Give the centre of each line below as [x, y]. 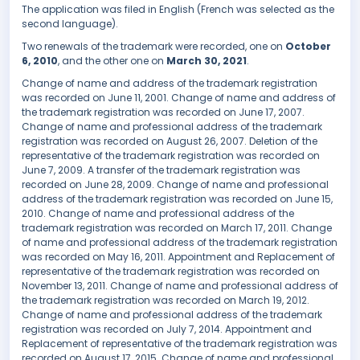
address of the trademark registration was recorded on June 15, [177, 199]
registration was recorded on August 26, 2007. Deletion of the [170, 141]
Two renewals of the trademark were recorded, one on [153, 47]
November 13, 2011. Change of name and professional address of [180, 286]
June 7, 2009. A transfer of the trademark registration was [161, 170]
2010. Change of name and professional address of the [158, 214]
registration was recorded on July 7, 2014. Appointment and [167, 329]
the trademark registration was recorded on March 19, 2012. [166, 301]
